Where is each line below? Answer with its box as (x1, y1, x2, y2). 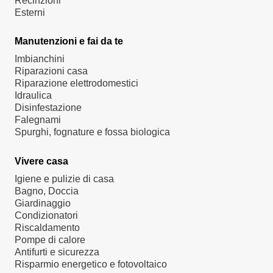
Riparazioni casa (15, 66, 88, 77)
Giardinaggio (15, 197, 71, 208)
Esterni (15, 7, 45, 18)
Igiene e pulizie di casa (15, 173, 114, 184)
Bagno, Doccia (15, 185, 79, 196)
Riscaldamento (15, 222, 80, 233)
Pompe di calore (15, 234, 85, 245)
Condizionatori (15, 210, 78, 221)
